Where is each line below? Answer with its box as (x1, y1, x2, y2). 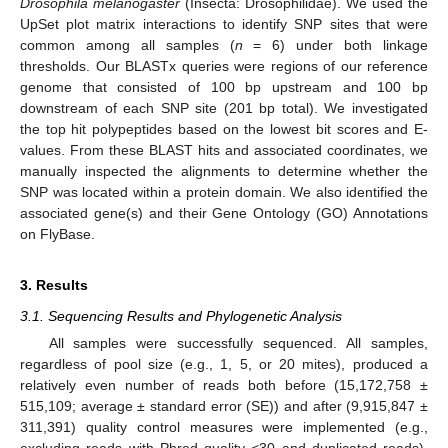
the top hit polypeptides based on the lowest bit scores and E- (20, 120, 428, 137)
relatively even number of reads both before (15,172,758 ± (20, 376, 428, 393)
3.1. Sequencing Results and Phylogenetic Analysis (20, 307, 342, 324)
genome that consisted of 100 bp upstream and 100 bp (20, 78, 428, 95)
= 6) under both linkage (242, 36, 429, 53)
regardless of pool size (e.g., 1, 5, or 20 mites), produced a (20, 355, 428, 372)
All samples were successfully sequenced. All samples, (48, 334, 428, 351)
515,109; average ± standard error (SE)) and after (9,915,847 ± (20, 397, 428, 414)
